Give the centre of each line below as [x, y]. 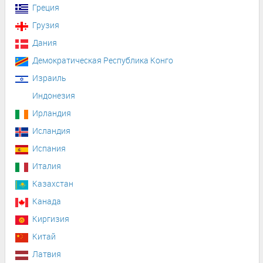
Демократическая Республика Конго [103, 60]
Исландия [51, 130]
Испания [49, 148]
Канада [47, 201]
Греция [46, 7]
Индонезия [54, 95]
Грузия [46, 25]
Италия [47, 166]
